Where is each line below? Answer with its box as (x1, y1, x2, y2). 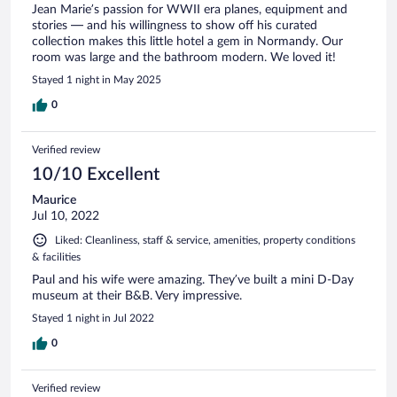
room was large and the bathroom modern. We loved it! (32, 51, 336, 65)
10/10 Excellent (32, 166, 160, 184)
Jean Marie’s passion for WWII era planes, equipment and (32, 4, 347, 17)
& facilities (32, 252, 81, 263)
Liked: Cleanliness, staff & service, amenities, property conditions (55, 235, 355, 246)
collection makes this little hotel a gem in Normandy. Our (32, 35, 343, 49)
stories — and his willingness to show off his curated (32, 19, 317, 33)
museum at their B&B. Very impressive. (32, 290, 242, 303)
